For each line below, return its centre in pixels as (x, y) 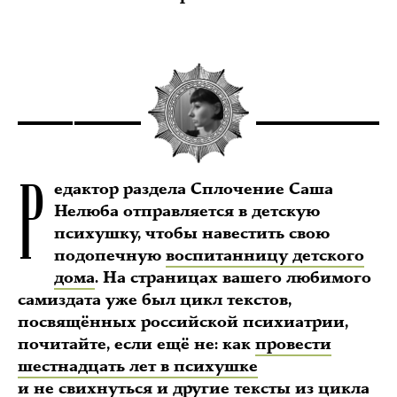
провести (293, 344)
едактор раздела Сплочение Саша (194, 189)
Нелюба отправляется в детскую (187, 211)
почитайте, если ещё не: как (136, 344)
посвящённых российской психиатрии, (183, 322)
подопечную (110, 256)
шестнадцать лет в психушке (138, 366)
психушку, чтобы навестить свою (192, 234)
